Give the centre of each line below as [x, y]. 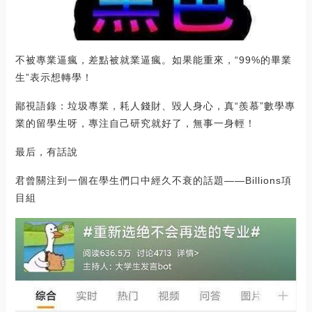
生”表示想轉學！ [54, 77]
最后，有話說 [46, 151]
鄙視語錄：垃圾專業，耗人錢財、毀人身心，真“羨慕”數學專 [155, 106]
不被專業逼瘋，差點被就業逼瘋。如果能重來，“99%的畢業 [153, 60]
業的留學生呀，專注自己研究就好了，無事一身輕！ [135, 123]
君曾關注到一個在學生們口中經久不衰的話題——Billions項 [153, 180]
